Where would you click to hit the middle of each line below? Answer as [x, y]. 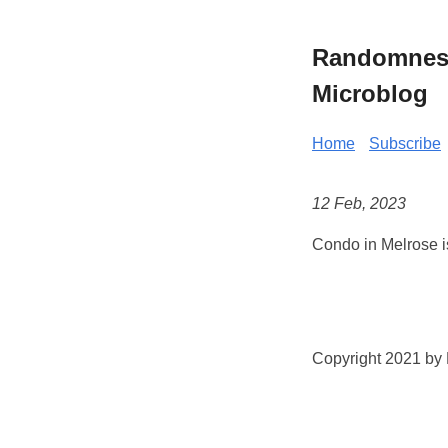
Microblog [370, 93]
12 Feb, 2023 [359, 204]
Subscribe [405, 143]
